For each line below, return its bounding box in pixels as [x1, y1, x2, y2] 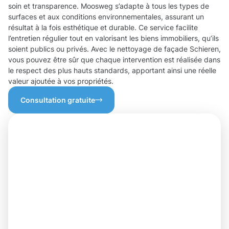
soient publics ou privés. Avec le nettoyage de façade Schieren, [8, 44, 221, 54]
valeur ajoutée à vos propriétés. [8, 77, 113, 86]
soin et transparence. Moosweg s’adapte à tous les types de [8, 2, 209, 11]
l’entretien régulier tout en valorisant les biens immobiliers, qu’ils [8, 34, 219, 43]
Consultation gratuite [20, 96, 95, 105]
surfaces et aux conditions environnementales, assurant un [8, 12, 204, 21]
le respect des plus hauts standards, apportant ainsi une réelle [8, 66, 216, 75]
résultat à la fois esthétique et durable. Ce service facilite [8, 23, 198, 32]
